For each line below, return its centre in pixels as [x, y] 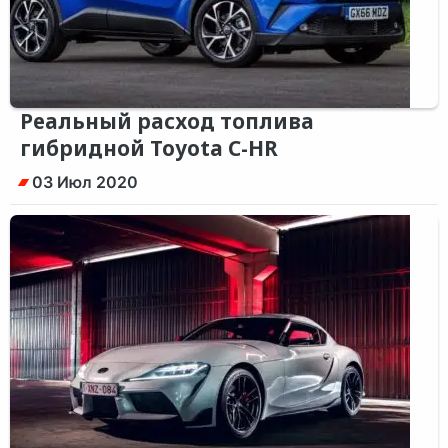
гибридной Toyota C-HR [149, 148]
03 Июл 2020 [85, 182]
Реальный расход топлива [167, 121]
